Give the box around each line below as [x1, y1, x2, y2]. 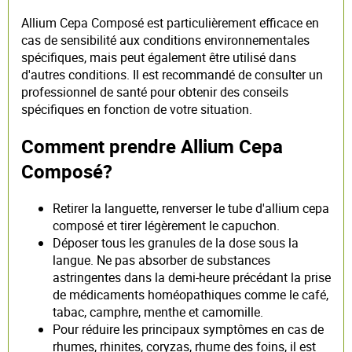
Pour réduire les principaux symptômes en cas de [53, 320, 324, 338]
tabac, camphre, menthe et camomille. [53, 302, 263, 321]
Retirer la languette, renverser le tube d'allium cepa [53, 199, 329, 217]
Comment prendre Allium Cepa [21, 133, 283, 159]
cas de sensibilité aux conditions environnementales [21, 31, 310, 49]
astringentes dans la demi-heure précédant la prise [53, 268, 331, 286]
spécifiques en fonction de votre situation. [21, 100, 252, 118]
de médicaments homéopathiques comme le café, [53, 285, 328, 303]
